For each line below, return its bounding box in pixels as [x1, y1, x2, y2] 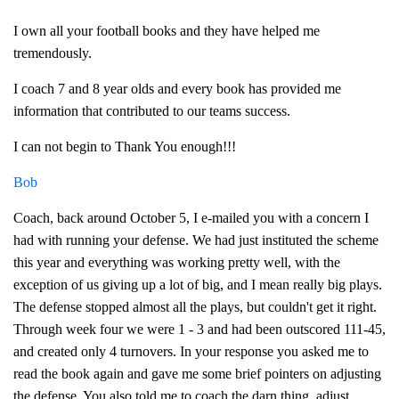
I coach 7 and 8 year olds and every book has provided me [13, 81, 341, 96]
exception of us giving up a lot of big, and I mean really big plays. [13, 277, 382, 292]
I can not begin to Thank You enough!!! [13, 139, 236, 154]
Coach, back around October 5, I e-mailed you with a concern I [13, 210, 369, 225]
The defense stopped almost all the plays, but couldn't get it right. [13, 299, 377, 314]
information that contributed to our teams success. [13, 103, 290, 118]
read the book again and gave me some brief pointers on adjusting [13, 366, 381, 381]
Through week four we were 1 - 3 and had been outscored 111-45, [13, 322, 386, 337]
